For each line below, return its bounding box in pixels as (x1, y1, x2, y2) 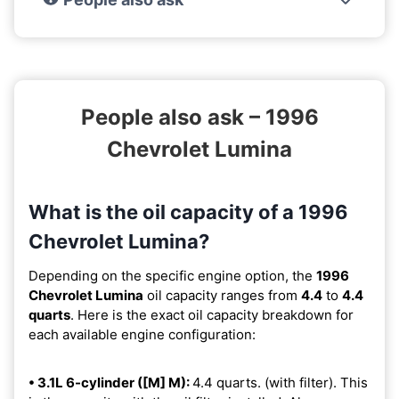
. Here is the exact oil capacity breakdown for (70, 305, 354, 323)
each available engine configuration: (28, 325, 256, 343)
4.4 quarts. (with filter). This (192, 373, 368, 391)
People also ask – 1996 (80, 103, 319, 130)
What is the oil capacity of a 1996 (28, 199, 348, 224)
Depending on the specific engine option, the (28, 266, 316, 284)
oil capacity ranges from (143, 286, 301, 304)
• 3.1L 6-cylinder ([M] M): (28, 373, 192, 391)
